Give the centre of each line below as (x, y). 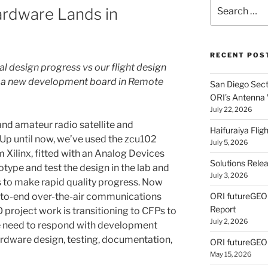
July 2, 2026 (229, 221)
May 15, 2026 (230, 254)
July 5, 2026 (229, 142)
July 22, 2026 (231, 109)
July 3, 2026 (229, 175)
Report (223, 209)
